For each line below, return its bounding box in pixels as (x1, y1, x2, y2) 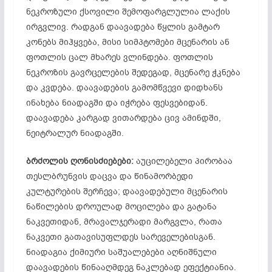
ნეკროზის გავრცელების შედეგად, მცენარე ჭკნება (25, 66, 240, 78)
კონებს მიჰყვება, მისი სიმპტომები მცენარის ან (25, 36, 229, 48)
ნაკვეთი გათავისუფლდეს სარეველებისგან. (25, 231, 216, 243)
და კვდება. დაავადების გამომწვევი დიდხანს (25, 81, 223, 93)
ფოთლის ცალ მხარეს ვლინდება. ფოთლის (25, 51, 213, 63)
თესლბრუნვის (25, 170, 87, 182)
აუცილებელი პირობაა (135, 155, 233, 167)
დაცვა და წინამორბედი (87, 170, 195, 182)
